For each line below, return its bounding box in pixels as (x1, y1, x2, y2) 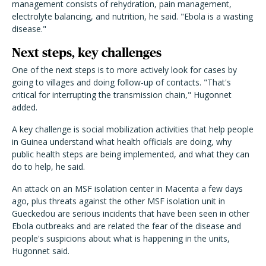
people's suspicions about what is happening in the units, (12, 232, 230, 244)
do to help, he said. (12, 160, 85, 172)
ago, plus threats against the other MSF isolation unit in (12, 195, 225, 207)
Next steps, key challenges (12, 45, 161, 59)
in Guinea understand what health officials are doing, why (12, 135, 232, 147)
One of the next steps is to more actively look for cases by (12, 64, 237, 75)
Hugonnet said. (12, 245, 69, 256)
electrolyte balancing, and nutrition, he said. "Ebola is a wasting (12, 10, 253, 22)
